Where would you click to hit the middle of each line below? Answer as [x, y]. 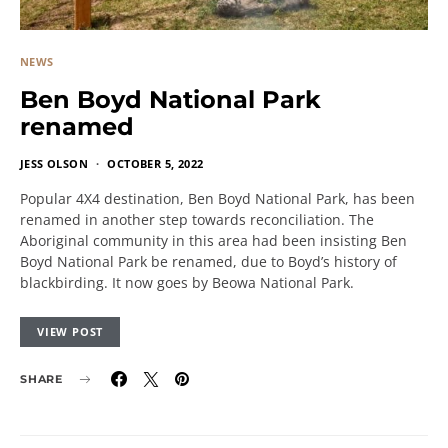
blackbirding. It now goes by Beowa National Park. [187, 282]
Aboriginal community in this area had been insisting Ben [213, 240]
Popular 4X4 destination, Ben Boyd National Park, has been [217, 198]
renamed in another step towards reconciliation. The [197, 219]
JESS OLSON [54, 163]
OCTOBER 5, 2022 [155, 163]
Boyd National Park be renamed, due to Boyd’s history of [208, 261]
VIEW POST [70, 331]
